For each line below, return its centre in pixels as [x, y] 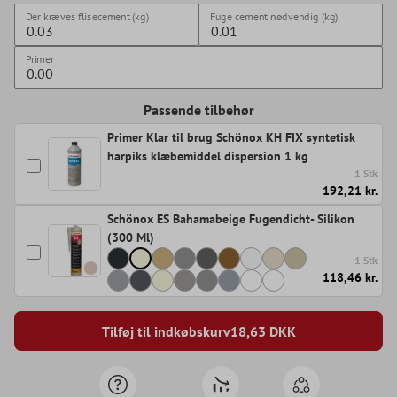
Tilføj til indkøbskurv [166, 331]
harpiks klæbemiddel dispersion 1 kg [208, 156]
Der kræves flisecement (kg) [87, 17]
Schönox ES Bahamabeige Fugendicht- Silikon [231, 219]
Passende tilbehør [198, 110]
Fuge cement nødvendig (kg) [274, 17]
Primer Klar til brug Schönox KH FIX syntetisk [231, 138]
